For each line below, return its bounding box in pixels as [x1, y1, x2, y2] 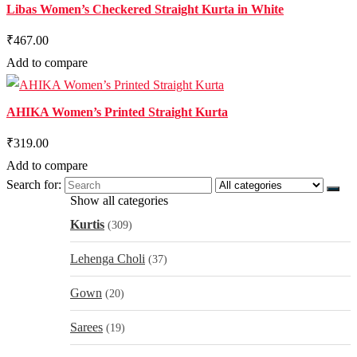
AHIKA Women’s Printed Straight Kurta [6, 105, 228, 119]
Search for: [6, 178, 61, 191]
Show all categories [70, 194, 168, 207]
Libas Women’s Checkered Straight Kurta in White [6, 2, 284, 16]
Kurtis [70, 218, 104, 231]
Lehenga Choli [70, 252, 145, 265]
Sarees [70, 320, 103, 334]
